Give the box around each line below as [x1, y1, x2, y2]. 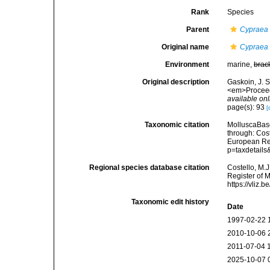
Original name [162, 43, 210, 51]
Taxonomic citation [145, 121, 210, 129]
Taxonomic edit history [131, 198, 210, 206]
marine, [227, 60, 254, 69]
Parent [186, 25, 210, 34]
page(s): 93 [227, 103, 267, 111]
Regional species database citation [89, 163, 210, 172]
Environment [165, 60, 210, 69]
